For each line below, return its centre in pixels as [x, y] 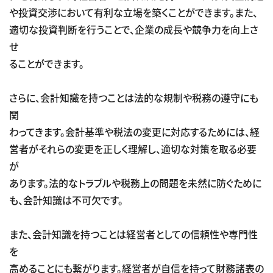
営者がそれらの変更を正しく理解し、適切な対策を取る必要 [133, 148]
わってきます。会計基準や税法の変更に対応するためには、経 [134, 131]
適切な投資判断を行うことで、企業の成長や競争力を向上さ [134, 29]
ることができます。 [47, 63]
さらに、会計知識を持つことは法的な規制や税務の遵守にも [134, 97]
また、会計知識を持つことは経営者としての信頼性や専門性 [133, 234]
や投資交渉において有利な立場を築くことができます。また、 [133, 12]
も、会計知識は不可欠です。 [66, 200]
